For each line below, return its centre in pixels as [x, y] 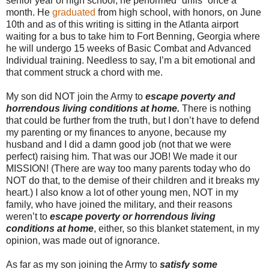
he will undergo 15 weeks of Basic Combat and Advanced [128, 48]
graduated [75, 12]
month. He [29, 12]
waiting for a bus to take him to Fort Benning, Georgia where [133, 36]
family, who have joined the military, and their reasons [119, 204]
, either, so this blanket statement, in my [177, 228]
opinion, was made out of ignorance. [83, 240]
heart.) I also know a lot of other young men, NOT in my [122, 192]
